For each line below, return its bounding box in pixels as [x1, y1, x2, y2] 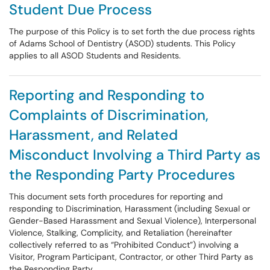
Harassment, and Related [9, 125, 178, 144]
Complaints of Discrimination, [9, 105, 209, 124]
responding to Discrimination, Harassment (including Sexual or [9, 203, 250, 214]
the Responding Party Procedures [9, 165, 235, 184]
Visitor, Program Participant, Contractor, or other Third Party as [9, 251, 253, 262]
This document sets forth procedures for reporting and [9, 191, 223, 202]
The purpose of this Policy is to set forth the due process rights [9, 26, 255, 37]
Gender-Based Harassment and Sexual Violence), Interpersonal [9, 215, 256, 226]
